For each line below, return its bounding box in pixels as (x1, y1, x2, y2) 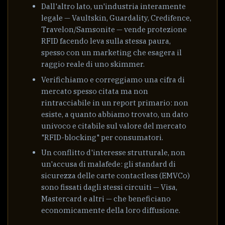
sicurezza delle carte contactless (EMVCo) (41, 171, 190, 181)
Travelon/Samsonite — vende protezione (41, 25, 187, 35)
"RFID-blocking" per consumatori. (41, 132, 164, 142)
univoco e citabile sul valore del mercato (41, 121, 187, 131)
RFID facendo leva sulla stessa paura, (41, 36, 171, 46)
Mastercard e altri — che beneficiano (41, 194, 171, 204)
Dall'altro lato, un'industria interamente (41, 2, 186, 12)
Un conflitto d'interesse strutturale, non (41, 148, 186, 158)
